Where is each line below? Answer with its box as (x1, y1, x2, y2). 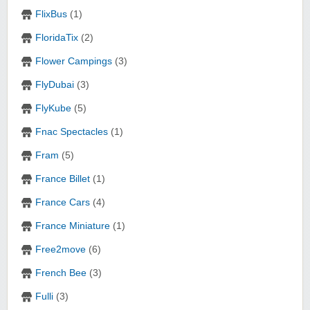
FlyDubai (35, 80, 74, 91)
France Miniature (35, 221, 110, 232)
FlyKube (35, 103, 71, 114)
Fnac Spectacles (35, 127, 108, 138)
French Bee (35, 268, 86, 279)
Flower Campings (35, 56, 112, 67)
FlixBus (35, 9, 67, 20)
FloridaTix (35, 33, 78, 44)
